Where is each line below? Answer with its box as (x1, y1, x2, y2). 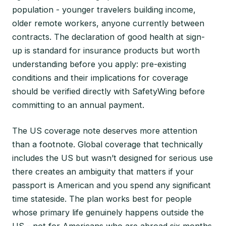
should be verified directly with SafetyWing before (12, 86, 205, 96)
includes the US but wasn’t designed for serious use (12, 152, 213, 163)
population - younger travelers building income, (12, 4, 196, 15)
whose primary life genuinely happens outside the (12, 207, 204, 217)
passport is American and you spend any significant (12, 180, 211, 190)
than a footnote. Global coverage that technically (12, 139, 203, 149)
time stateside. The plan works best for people (12, 193, 192, 204)
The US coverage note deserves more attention (12, 125, 197, 136)
